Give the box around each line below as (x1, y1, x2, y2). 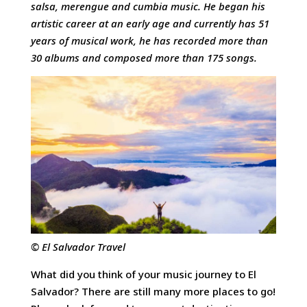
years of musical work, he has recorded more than (30, 33, 268, 47)
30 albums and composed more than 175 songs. (30, 50, 257, 64)
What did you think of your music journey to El (30, 267, 256, 281)
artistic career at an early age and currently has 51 (30, 16, 269, 30)
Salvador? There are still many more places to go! (30, 284, 275, 298)
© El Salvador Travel (30, 240, 125, 254)
